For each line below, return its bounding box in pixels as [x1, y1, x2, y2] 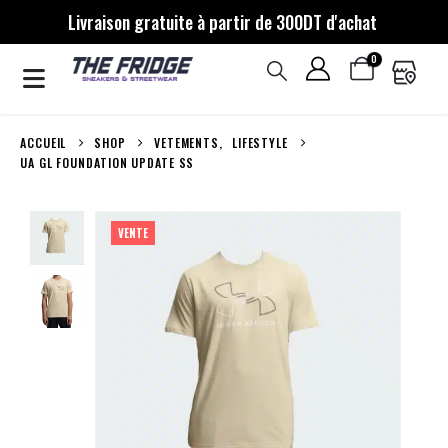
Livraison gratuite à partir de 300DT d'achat [67, 9, 377, 35]
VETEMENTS [153, 133, 220, 151]
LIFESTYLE [231, 133, 288, 151]
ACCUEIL [20, 133, 67, 151]
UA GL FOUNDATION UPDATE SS [20, 153, 195, 171]
